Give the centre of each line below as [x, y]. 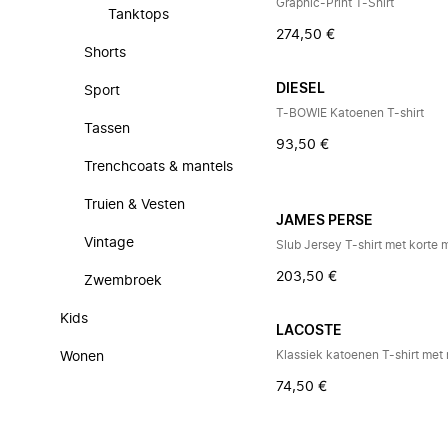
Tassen [107, 129]
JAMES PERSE [325, 221]
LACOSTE [309, 331]
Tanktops [138, 15]
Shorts [105, 53]
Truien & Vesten [134, 205]
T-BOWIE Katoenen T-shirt [350, 113]
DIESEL [301, 89]
